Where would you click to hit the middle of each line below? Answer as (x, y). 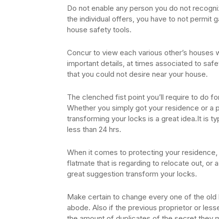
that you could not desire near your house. (137, 74)
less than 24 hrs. (94, 129)
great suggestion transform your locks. (132, 174)
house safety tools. (99, 29)
